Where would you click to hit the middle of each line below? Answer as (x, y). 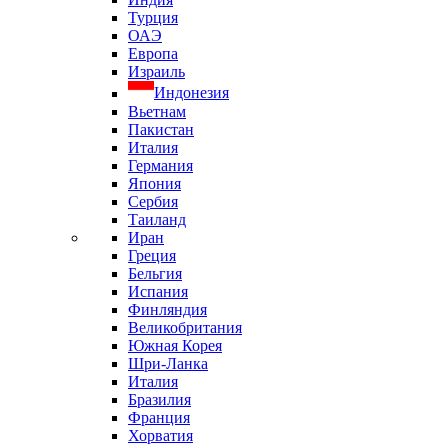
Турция (153, 18)
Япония (154, 183)
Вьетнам (157, 111)
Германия (160, 165)
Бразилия (159, 399)
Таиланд (157, 219)
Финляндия (167, 309)
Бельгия (155, 273)
